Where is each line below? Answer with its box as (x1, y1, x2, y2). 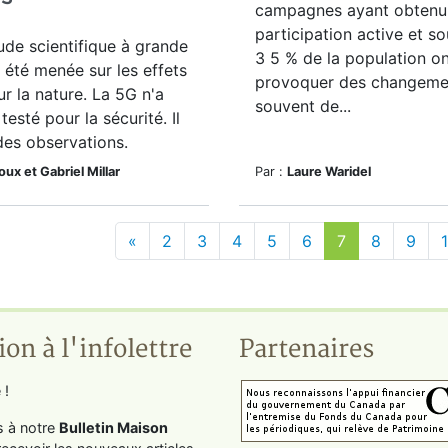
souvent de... (255, 96, 351, 116)
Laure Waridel (287, 164, 371, 179)
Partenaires (239, 334, 374, 365)
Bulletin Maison (59, 419, 168, 436)
